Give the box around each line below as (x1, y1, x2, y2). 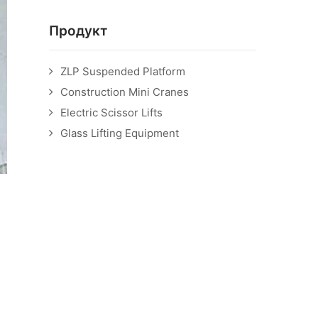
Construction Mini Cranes (60, 85, 189, 99)
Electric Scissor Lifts (60, 106, 163, 119)
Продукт (48, 23, 107, 39)
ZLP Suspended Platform (60, 65, 185, 78)
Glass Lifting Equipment (60, 126, 179, 140)
